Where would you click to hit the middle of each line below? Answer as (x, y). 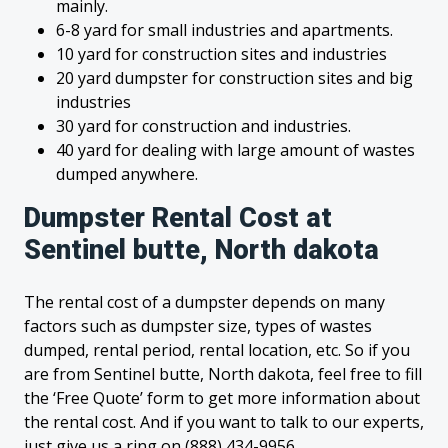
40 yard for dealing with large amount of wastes (235, 150)
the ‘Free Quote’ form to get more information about (222, 398)
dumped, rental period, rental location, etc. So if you (217, 350)
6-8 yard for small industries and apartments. (224, 30)
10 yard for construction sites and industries (221, 54)
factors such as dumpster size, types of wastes (198, 326)
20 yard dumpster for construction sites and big (234, 78)
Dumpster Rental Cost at (178, 218)
